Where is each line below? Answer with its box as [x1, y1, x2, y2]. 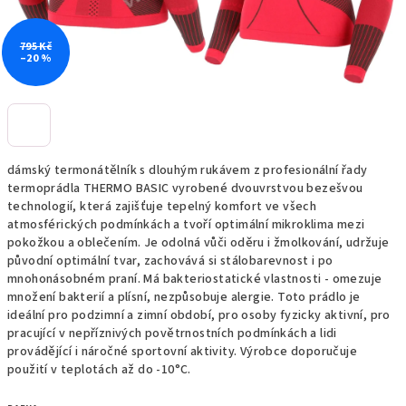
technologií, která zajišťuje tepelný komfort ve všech [7, 198, 317, 216]
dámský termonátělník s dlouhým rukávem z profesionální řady [7, 161, 368, 179]
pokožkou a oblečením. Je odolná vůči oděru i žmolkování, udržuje [7, 234, 390, 252]
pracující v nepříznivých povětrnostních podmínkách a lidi [7, 324, 337, 343]
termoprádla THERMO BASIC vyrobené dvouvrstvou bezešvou [7, 179, 363, 198]
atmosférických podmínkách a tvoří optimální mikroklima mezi [7, 216, 365, 234]
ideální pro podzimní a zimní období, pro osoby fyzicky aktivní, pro [7, 306, 391, 324]
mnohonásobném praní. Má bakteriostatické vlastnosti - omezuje [7, 270, 382, 288]
